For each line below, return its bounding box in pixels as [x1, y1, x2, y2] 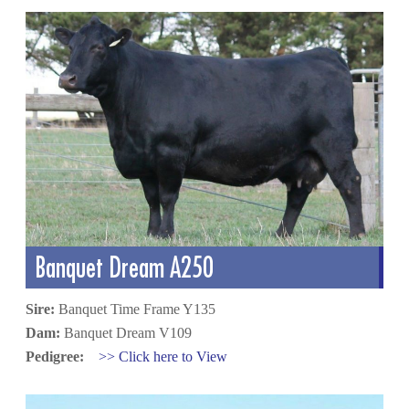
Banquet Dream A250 [35, 251, 215, 284]
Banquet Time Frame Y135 [55, 301, 216, 318]
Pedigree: [26, 349, 100, 365]
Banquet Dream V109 [60, 325, 193, 341]
